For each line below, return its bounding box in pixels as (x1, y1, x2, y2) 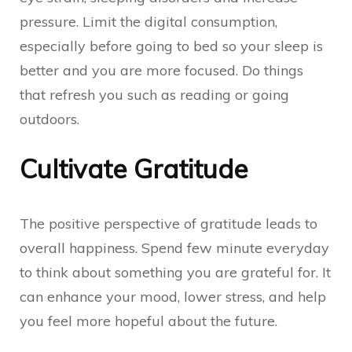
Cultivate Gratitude (20, 152, 247, 185)
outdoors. (20, 110, 79, 128)
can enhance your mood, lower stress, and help (20, 288, 326, 306)
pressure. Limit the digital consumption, (20, 13, 277, 31)
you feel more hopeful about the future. (20, 312, 277, 330)
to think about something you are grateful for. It (20, 263, 331, 281)
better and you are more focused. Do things (20, 61, 303, 79)
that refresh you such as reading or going (20, 86, 289, 104)
